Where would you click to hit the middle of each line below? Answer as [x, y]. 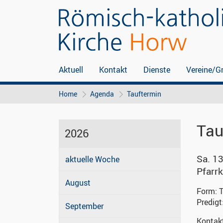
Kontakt [113, 70]
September [84, 206]
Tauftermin [144, 94]
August [78, 183]
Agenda [102, 94]
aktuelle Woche [92, 160]
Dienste [157, 70]
